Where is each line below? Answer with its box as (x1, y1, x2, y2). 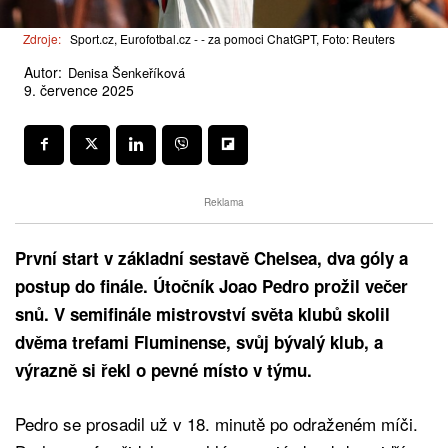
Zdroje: (23, 30, 61, 48)
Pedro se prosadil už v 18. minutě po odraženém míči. (15, 410, 418, 436)
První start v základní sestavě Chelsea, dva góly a (15, 245, 408, 270)
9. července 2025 (24, 80, 134, 101)
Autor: (24, 61, 62, 82)
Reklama (204, 194, 244, 209)
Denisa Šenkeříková (68, 62, 185, 82)
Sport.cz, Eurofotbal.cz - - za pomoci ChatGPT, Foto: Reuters (70, 30, 395, 48)
